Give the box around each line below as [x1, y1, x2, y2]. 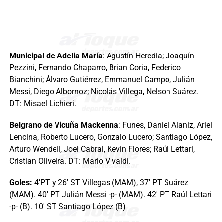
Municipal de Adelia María [9, 51, 103, 61]
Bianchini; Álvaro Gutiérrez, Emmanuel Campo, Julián [9, 75, 195, 85]
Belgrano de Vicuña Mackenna [9, 120, 118, 130]
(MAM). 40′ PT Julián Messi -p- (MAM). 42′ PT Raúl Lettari [9, 190, 212, 200]
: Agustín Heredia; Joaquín [102, 51, 194, 61]
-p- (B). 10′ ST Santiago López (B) [9, 202, 126, 212]
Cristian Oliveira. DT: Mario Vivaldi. [9, 156, 131, 166]
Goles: [9, 178, 32, 188]
